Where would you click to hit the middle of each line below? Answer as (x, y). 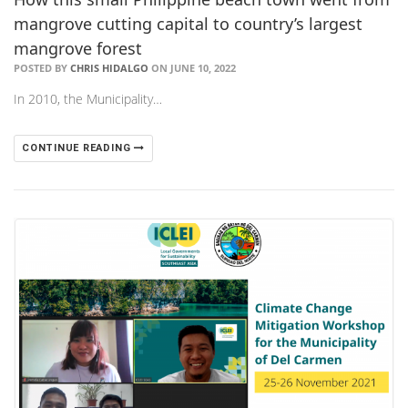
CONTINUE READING (78, 148)
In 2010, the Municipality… (88, 99)
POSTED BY (42, 68)
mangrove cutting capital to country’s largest (188, 24)
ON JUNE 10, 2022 (192, 68)
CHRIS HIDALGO (109, 68)
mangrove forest (78, 49)
